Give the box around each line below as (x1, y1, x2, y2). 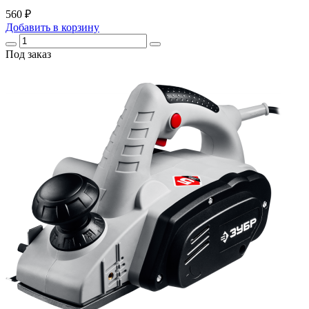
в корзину (50, 21, 99, 34)
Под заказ (6, 48, 51, 61)
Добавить (6, 21, 50, 34)
